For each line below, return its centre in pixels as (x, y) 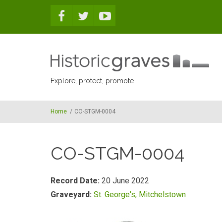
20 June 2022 (125, 181)
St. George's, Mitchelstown (140, 194)
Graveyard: (72, 194)
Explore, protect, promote (92, 81)
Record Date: (76, 181)
